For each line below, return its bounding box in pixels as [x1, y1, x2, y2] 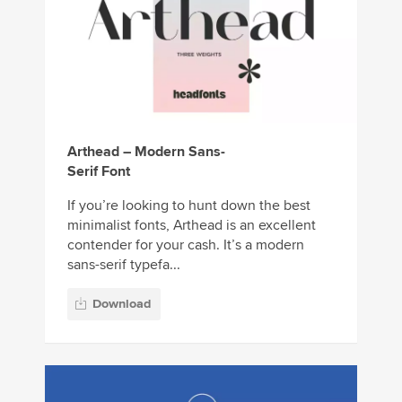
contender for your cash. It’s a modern [67, 236, 304, 255]
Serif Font [67, 162, 130, 181]
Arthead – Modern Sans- [67, 143, 225, 162]
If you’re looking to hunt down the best [67, 197, 310, 215]
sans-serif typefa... [67, 256, 180, 275]
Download [92, 295, 151, 311]
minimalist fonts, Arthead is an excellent [67, 216, 316, 235]
